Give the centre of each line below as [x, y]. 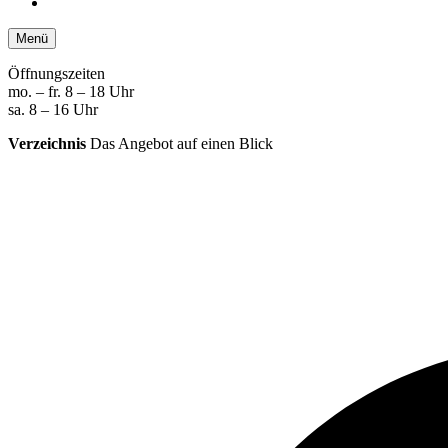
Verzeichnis [47, 143]
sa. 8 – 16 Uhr [53, 109]
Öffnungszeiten [56, 73]
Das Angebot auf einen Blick [181, 143]
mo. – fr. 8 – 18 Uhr [71, 91]
